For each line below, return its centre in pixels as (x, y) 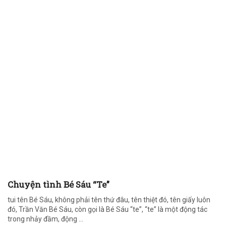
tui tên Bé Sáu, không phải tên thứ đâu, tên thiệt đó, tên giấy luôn (109, 200)
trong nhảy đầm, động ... (45, 219)
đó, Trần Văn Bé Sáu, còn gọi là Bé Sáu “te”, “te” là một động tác (107, 209)
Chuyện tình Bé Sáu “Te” (59, 184)
